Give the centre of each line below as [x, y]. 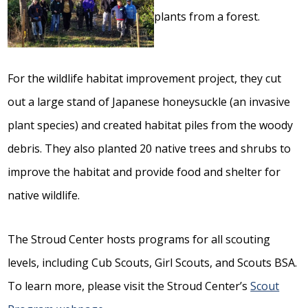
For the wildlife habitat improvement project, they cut [145, 78]
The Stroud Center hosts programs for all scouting [139, 239]
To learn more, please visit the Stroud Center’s [129, 286]
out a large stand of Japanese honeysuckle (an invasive [149, 101]
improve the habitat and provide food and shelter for [144, 172]
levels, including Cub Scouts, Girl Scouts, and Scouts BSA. [153, 262]
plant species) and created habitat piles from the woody [151, 125]
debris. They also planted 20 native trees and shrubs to [150, 148]
